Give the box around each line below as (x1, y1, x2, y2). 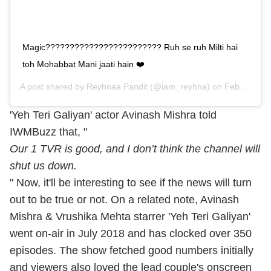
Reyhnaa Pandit (87, 82, 148, 92)
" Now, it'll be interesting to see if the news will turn (10, 177, 252, 189)
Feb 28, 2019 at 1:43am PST (224, 82, 242, 92)
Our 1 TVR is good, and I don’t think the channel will (10, 143, 260, 155)
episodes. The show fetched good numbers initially (10, 244, 253, 257)
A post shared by (20, 82, 87, 92)
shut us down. (10, 160, 77, 172)
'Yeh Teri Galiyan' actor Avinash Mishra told (10, 109, 217, 122)
